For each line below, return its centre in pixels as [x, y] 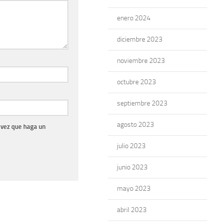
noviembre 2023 [141, 61]
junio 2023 [132, 167]
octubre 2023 [137, 82]
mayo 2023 [134, 189]
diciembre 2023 [140, 39]
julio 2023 [131, 146]
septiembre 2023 [142, 103]
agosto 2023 [136, 125]
